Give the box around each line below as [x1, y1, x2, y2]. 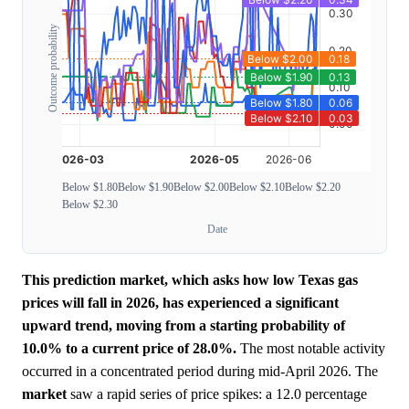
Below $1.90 [118, 181, 173, 194]
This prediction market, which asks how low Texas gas [22, 272, 358, 288]
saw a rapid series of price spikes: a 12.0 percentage [67, 386, 367, 403]
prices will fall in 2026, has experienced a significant [22, 295, 339, 311]
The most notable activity [236, 341, 385, 357]
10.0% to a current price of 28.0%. [22, 341, 236, 357]
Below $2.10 [229, 181, 285, 194]
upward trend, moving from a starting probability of [22, 318, 345, 334]
